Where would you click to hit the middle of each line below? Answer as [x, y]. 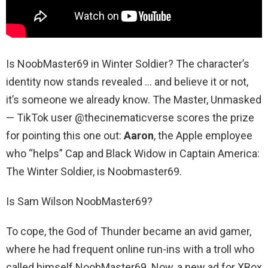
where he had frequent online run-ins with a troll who [130, 249]
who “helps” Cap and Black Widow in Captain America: [133, 154]
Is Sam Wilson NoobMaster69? [79, 202]
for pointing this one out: [65, 136]
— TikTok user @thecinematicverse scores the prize [130, 118]
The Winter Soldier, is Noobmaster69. [94, 172]
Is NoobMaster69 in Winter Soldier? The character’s [128, 64]
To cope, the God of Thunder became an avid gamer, [129, 232]
